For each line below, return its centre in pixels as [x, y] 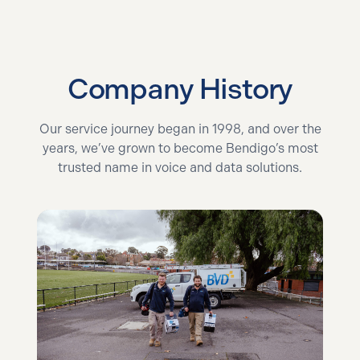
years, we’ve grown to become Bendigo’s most [180, 148]
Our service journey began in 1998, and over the [180, 129]
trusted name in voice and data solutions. [180, 168]
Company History [180, 89]
